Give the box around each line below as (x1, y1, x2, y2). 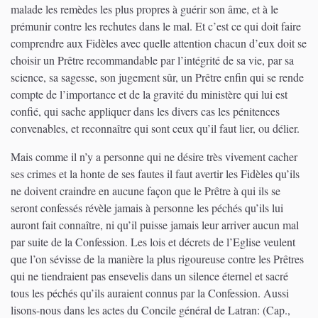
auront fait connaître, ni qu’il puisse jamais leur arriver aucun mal (11, 216, 299, 232)
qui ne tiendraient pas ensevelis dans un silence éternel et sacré (11, 268, 288, 283)
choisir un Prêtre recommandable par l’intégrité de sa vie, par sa (11, 52, 294, 67)
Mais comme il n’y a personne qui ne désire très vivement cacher (11, 148, 297, 164)
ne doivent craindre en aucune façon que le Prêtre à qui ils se (11, 182, 280, 198)
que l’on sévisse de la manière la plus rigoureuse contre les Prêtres (11, 251, 304, 266)
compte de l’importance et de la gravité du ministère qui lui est (11, 86, 287, 102)
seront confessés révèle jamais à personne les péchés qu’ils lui (11, 199, 283, 215)
